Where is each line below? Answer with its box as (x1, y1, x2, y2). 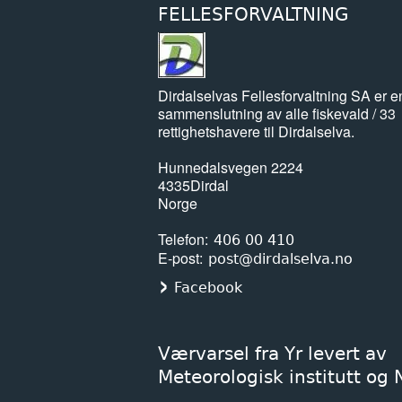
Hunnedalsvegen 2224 (158, 156, 303, 178)
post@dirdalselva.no (208, 249, 354, 267)
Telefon (158, 228, 205, 249)
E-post (158, 247, 199, 268)
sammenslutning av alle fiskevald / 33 (158, 102, 396, 124)
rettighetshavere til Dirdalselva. (158, 120, 354, 142)
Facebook (174, 278, 242, 296)
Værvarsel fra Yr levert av (158, 342, 387, 364)
